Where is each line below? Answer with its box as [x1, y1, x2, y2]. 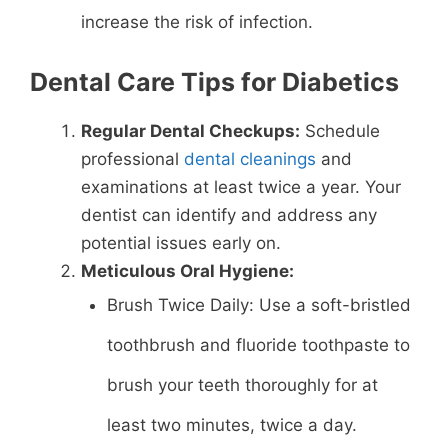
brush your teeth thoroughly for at [106, 375, 378, 395]
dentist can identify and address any [81, 205, 377, 225]
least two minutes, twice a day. [106, 415, 357, 435]
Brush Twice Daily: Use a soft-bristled [106, 295, 411, 315]
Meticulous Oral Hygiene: [81, 261, 294, 281]
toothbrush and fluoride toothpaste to [106, 335, 410, 355]
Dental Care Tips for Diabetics [30, 67, 399, 97]
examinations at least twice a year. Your [81, 177, 401, 197]
